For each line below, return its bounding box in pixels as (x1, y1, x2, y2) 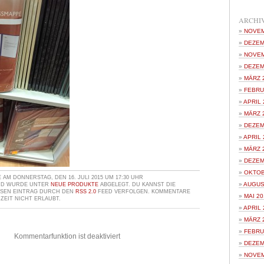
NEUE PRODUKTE (51, 181, 98, 187)
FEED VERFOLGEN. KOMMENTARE (96, 189, 190, 194)
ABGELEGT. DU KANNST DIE (98, 181, 176, 187)
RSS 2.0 (75, 189, 96, 194)
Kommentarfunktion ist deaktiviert (14, 232, 120, 240)
